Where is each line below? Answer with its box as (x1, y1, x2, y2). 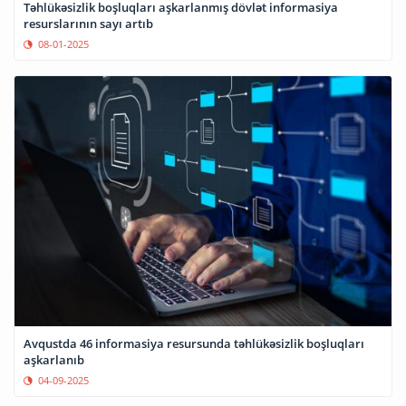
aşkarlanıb (24, 352, 84, 369)
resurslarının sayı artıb (24, 14, 153, 32)
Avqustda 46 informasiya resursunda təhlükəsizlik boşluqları (24, 335, 364, 353)
